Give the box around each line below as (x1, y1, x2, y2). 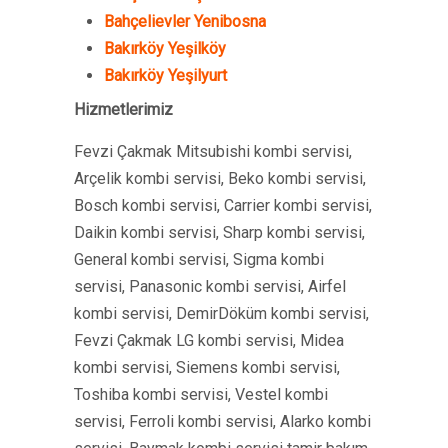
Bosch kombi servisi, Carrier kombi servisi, (74, 196, 372, 215)
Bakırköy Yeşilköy (104, 39, 226, 58)
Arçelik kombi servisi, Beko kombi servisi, (74, 169, 366, 188)
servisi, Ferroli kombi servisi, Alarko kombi (74, 412, 371, 431)
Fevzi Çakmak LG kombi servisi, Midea (74, 331, 344, 350)
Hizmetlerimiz (74, 100, 173, 119)
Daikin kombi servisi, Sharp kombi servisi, (74, 223, 365, 242)
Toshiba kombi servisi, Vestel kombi (74, 385, 328, 404)
